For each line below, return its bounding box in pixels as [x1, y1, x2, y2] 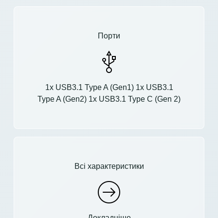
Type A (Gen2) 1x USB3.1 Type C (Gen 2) [37, 94, 181, 103]
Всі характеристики [74, 162, 144, 170]
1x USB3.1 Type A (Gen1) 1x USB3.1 [45, 83, 173, 91]
